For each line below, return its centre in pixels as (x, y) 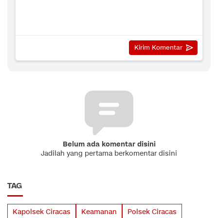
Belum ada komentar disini (109, 144)
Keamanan (99, 212)
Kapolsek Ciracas (42, 212)
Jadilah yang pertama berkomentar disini (109, 153)
